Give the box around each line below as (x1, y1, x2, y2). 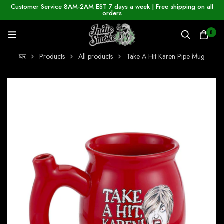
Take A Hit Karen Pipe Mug (126, 51, 205, 62)
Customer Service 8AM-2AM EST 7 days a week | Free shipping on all (10, 2, 213, 11)
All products (78, 51, 113, 62)
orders (102, 8, 122, 18)
